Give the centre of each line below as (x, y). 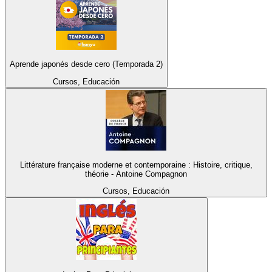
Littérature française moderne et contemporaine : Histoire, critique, (136, 165)
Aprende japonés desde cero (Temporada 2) (86, 64)
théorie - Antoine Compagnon (136, 174)
